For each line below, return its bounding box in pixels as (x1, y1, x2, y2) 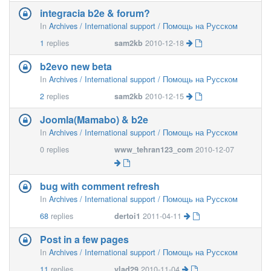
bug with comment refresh (40, 179, 160, 193)
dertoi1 (114, 211, 141, 221)
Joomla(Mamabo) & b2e (40, 113, 148, 126)
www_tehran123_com (114, 144, 194, 155)
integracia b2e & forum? (40, 6, 150, 20)
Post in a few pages (40, 232, 129, 246)
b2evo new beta (40, 59, 112, 73)
